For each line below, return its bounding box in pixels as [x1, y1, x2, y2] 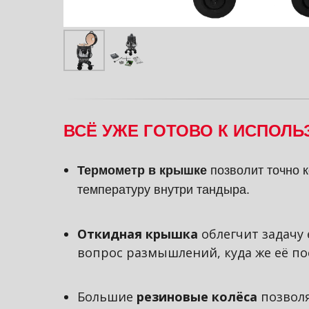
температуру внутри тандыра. [77, 182, 250, 197]
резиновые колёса [137, 288, 257, 305]
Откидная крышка [77, 225, 198, 242]
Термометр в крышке [77, 163, 210, 177]
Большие [77, 288, 137, 305]
